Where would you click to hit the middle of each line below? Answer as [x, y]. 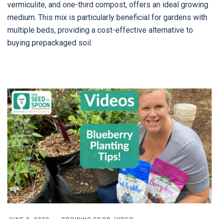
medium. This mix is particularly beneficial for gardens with [107, 17]
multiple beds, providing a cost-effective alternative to [100, 30]
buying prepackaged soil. [50, 43]
